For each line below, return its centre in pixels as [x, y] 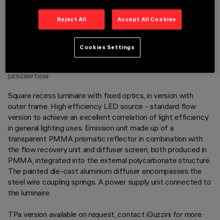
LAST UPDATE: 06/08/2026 [48, 52]
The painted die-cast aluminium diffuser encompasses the [105, 171]
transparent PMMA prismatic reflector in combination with [105, 138]
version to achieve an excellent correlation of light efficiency [108, 117]
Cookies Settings [107, 47]
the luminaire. [29, 192]
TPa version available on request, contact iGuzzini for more [105, 214]
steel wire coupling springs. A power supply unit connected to [110, 182]
